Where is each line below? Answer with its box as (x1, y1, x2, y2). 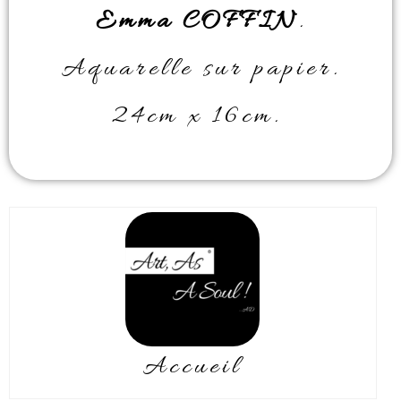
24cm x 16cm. (110, 99, 291, 134)
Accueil (143, 350, 243, 385)
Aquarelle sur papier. (61, 52, 340, 87)
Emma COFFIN (95, 4, 298, 39)
